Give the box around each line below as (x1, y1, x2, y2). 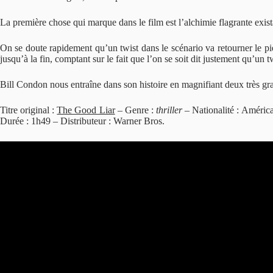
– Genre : (115, 105, 157, 115)
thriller (156, 105, 183, 115)
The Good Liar (57, 105, 115, 115)
